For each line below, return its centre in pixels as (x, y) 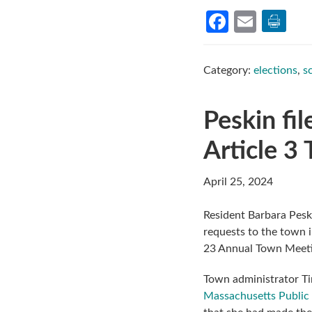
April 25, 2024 (238, 181)
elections (275, 70)
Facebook (253, 21)
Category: (228, 70)
